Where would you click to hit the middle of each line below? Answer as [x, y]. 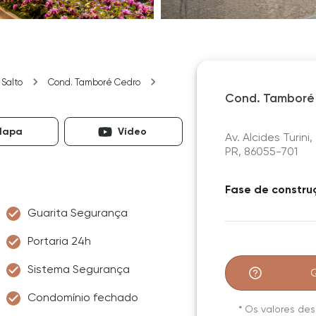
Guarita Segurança [78, 213]
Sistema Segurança [79, 269]
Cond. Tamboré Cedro [94, 82]
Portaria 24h [59, 241]
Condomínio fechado [83, 297]
